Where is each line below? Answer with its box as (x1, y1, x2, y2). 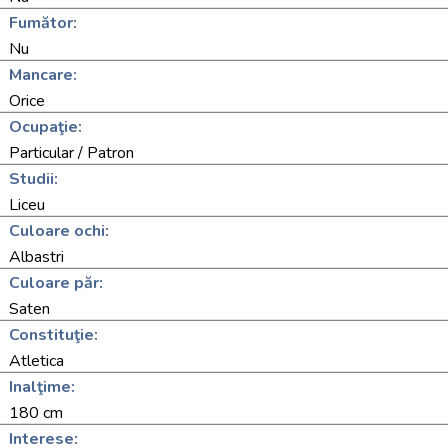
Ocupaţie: (9, 116, 82, 138)
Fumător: (9, 12, 77, 34)
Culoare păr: (9, 272, 103, 294)
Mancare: (9, 64, 77, 86)
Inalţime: (9, 376, 75, 398)
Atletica (9, 350, 64, 372)
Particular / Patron (9, 142, 134, 164)
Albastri (9, 246, 64, 268)
